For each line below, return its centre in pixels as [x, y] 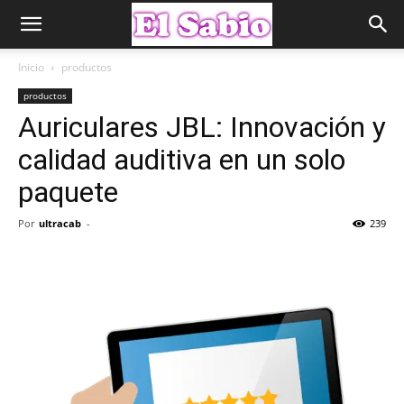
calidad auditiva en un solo [182, 160]
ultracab [60, 223]
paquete [68, 192]
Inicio [31, 67]
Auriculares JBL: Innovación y [202, 127]
